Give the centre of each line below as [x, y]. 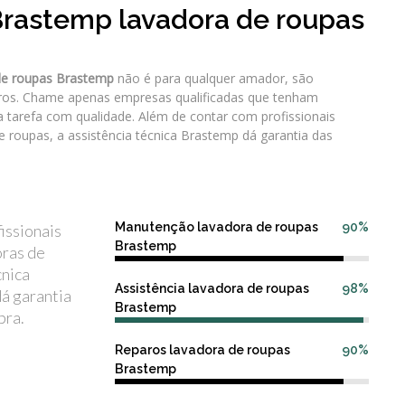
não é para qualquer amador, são [214, 78]
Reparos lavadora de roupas [202, 350]
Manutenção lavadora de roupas [217, 227]
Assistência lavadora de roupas [212, 288]
